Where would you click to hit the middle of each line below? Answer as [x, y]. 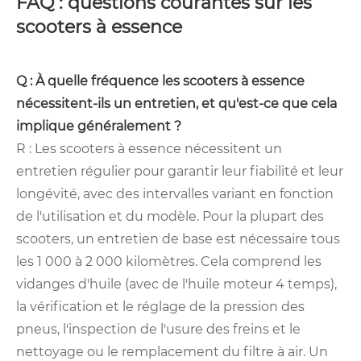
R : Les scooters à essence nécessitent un [149, 149]
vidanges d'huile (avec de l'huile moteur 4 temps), [176, 284]
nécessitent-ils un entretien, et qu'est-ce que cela [176, 104]
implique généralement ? [99, 127]
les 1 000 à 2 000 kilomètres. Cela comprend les [169, 262]
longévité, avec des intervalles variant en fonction [175, 194]
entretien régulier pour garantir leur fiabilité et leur [180, 172]
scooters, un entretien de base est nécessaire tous [178, 239]
